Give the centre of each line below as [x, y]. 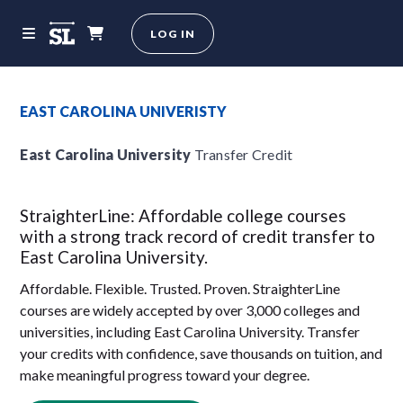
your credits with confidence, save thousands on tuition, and [201, 353]
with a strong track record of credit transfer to [198, 236]
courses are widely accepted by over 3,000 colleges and [190, 310]
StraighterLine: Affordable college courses [184, 215]
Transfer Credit [242, 154]
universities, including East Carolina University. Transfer [190, 331]
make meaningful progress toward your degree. [165, 375]
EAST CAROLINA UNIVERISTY [124, 111]
